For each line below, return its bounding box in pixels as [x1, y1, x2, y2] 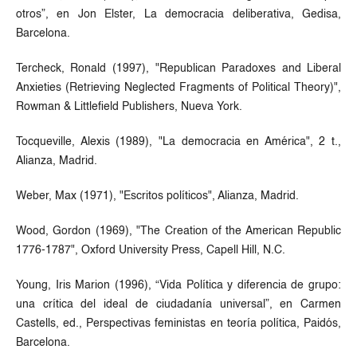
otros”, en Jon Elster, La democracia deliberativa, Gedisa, [15, 8, 342, 20]
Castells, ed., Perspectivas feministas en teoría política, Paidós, [15, 317, 342, 329]
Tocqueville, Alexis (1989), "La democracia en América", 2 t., [15, 135, 342, 147]
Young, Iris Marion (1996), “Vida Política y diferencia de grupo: [15, 279, 342, 291]
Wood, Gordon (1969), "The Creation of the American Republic [15, 225, 342, 237]
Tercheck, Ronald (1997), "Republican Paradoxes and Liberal [15, 62, 342, 74]
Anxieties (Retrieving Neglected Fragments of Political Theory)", [15, 81, 342, 93]
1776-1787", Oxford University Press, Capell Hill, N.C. [15, 244, 285, 256]
